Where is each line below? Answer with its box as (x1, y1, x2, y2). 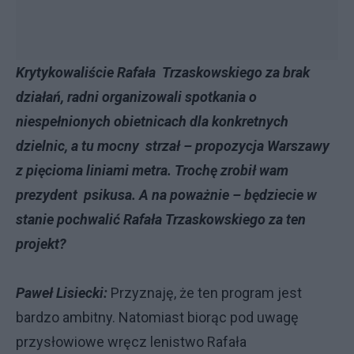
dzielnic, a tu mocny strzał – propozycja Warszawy (16, 137, 330, 154)
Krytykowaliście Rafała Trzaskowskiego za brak (16, 64, 310, 81)
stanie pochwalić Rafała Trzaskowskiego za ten (16, 211, 306, 228)
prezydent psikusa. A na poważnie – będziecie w (16, 186, 317, 203)
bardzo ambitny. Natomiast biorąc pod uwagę (16, 309, 299, 326)
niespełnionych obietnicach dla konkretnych (16, 113, 288, 130)
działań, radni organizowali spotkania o (16, 88, 257, 105)
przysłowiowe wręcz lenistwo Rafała (16, 333, 247, 350)
